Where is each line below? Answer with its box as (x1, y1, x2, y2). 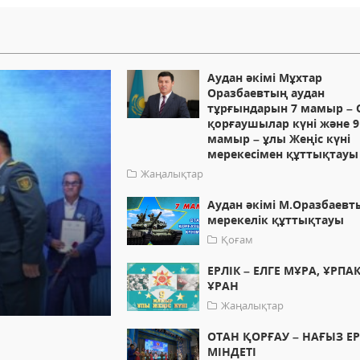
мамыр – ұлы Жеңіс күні (207, 131, 351, 147)
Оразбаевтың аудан (207, 85, 325, 101)
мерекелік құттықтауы (207, 212, 345, 228)
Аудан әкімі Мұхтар (207, 70, 323, 86)
